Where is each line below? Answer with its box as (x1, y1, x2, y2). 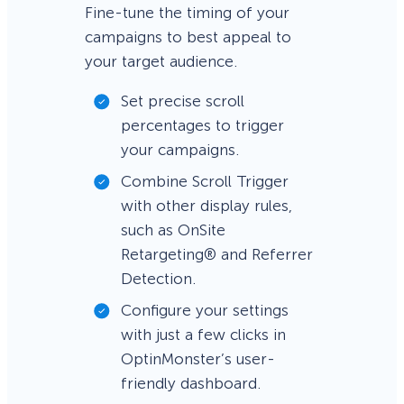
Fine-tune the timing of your (85, 4, 290, 23)
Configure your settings (121, 301, 289, 320)
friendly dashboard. (121, 374, 262, 393)
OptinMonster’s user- (121, 350, 276, 369)
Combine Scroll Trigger (121, 172, 289, 191)
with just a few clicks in (121, 326, 287, 344)
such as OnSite (121, 221, 226, 240)
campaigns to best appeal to (85, 28, 292, 47)
